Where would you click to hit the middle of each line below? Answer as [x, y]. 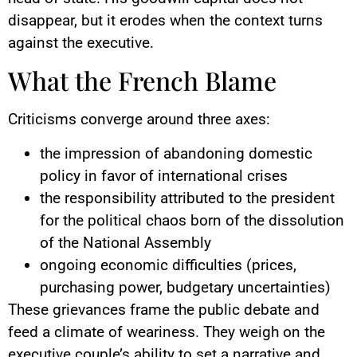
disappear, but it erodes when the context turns [165, 21]
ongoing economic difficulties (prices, [168, 265]
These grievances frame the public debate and [164, 309]
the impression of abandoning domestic [176, 153]
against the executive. [81, 43]
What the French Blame [142, 80]
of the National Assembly [126, 242]
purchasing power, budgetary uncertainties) [185, 287]
